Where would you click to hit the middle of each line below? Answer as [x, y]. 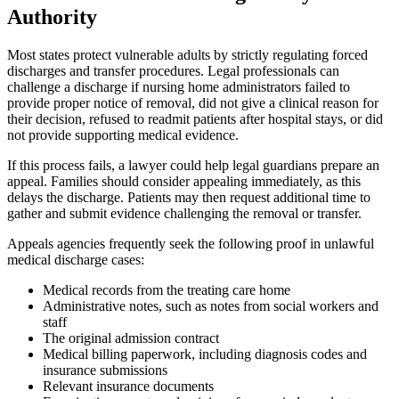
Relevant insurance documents [128, 386]
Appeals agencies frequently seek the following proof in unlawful [191, 243]
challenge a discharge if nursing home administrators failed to [179, 86]
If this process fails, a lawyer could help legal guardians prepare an [193, 165]
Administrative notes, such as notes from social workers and [211, 305]
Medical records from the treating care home [167, 289]
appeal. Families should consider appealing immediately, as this [184, 181]
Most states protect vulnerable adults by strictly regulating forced [187, 54]
